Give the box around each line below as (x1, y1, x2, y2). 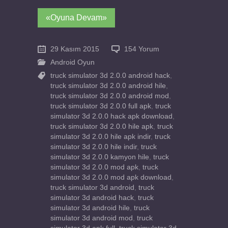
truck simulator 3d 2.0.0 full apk (50, 102, 151, 110)
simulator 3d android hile (50, 204, 130, 212)
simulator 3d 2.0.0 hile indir (50, 143, 137, 151)
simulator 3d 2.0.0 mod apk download (50, 174, 172, 182)
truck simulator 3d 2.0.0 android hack (50, 72, 170, 80)
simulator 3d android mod (50, 214, 133, 222)
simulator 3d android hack (50, 194, 134, 202)
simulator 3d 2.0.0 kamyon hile (50, 153, 149, 161)
